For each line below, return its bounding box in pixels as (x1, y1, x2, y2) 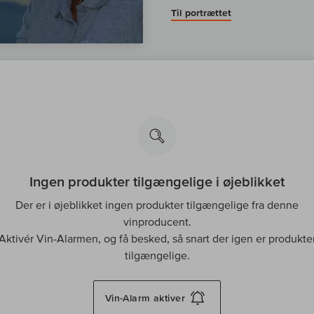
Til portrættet (171, 7, 231, 19)
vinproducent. (123, 215, 191, 228)
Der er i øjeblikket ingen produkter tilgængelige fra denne (15, 198, 299, 212)
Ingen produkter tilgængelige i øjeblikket (29, 174, 285, 190)
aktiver (153, 292, 186, 304)
